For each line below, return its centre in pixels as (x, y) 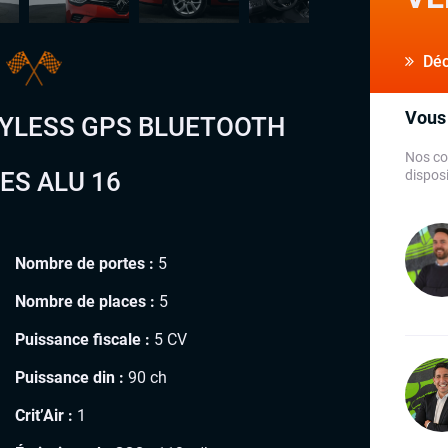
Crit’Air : (44, 415)
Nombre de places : (85, 301)
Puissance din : (69, 377)
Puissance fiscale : (82, 339)
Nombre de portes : (84, 263)
